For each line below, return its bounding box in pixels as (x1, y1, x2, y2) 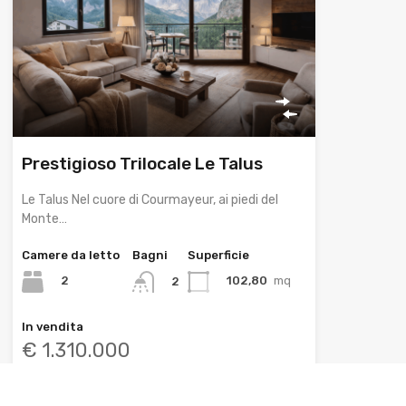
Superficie (187, 247, 249, 262)
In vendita (21, 319, 83, 333)
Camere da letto (21, 247, 120, 262)
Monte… (21, 210, 67, 227)
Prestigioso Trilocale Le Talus (21, 152, 263, 174)
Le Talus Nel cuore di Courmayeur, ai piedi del (21, 191, 278, 208)
